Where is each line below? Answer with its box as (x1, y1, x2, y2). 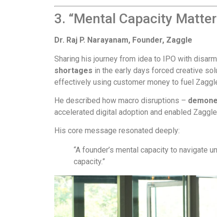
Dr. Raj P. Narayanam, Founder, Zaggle (54, 35, 192, 45)
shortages (54, 65, 93, 75)
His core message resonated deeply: (54, 126, 180, 136)
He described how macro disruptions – (54, 95, 188, 105)
